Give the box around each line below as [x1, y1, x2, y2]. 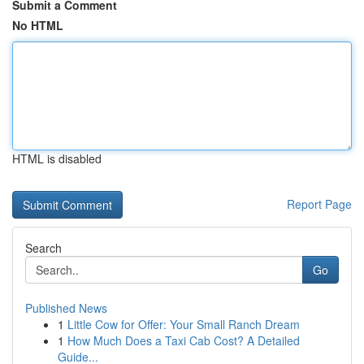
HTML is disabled [12, 150, 102, 167]
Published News [25, 300, 107, 316]
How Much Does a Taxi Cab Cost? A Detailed [67, 332, 300, 349]
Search [25, 240, 62, 256]
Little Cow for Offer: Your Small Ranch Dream [67, 316, 300, 332]
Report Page [287, 196, 352, 212]
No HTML [12, 17, 63, 33]
